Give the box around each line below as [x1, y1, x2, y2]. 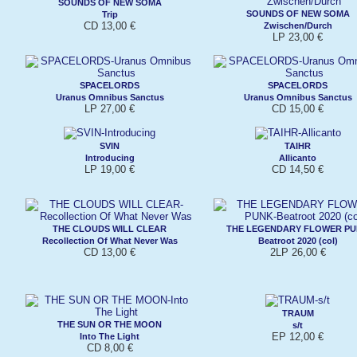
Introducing [84, 152, 135, 163]
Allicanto [279, 152, 316, 163]
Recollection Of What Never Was [41, 235, 178, 245]
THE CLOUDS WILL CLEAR [53, 223, 167, 233]
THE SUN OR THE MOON [57, 319, 162, 329]
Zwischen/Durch [263, 20, 332, 30]
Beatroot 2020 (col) [257, 235, 338, 245]
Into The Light [80, 331, 139, 341]
